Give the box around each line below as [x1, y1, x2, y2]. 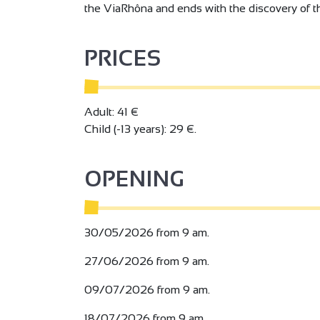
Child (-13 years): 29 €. [84, 122, 196, 135]
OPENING [84, 166, 184, 191]
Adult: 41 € [84, 105, 139, 118]
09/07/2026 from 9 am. [84, 283, 210, 296]
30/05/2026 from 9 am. [84, 226, 209, 239]
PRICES [84, 46, 161, 70]
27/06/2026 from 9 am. [84, 254, 209, 267]
